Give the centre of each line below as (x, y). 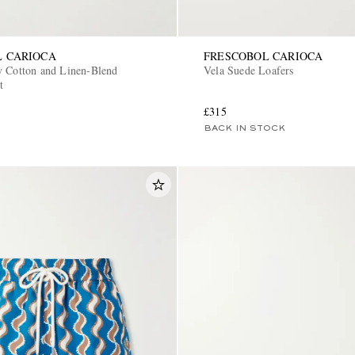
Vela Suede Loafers (249, 71)
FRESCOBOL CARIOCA (263, 56)
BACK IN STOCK (244, 129)
